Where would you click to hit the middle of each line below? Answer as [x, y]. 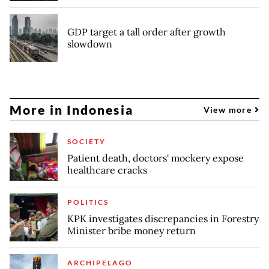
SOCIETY [86, 142]
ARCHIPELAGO [100, 263]
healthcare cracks [107, 170]
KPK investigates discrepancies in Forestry [163, 219]
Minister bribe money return [131, 231]
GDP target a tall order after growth [147, 32]
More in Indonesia [71, 109]
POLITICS [88, 202]
